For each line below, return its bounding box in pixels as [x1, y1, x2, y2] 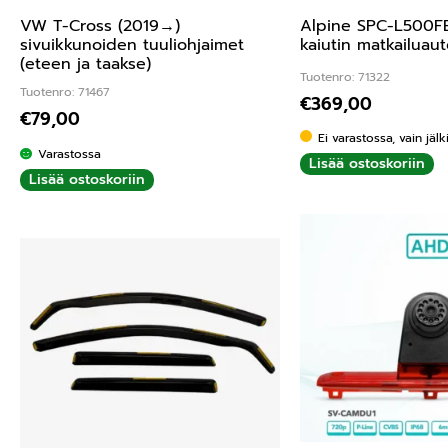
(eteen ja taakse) [20, 52, 151, 77]
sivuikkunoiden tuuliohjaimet [20, 33, 244, 58]
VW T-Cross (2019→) [20, 14, 180, 39]
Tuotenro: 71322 [300, 67, 390, 86]
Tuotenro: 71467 [20, 82, 110, 101]
